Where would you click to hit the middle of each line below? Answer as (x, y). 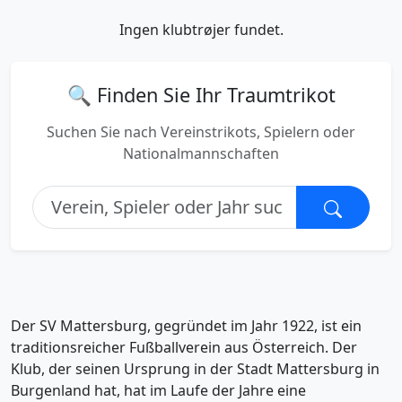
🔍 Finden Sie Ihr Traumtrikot (201, 95)
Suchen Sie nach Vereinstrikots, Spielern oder (201, 132)
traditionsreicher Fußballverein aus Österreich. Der (184, 347)
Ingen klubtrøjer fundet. (201, 30)
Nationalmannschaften (201, 153)
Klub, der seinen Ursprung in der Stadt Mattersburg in (195, 369)
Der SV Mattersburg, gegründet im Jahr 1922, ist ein (186, 326)
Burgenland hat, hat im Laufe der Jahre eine (158, 390)
